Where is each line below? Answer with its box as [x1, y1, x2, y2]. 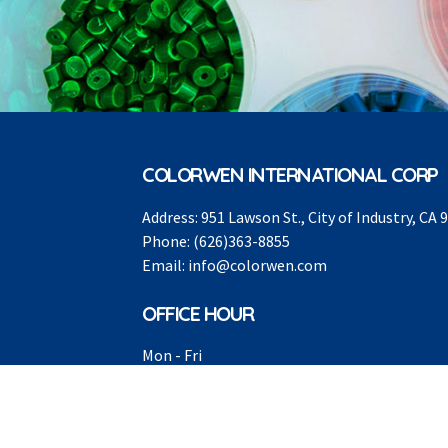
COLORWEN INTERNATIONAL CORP [142, 162, 438, 187]
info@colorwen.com [188, 254, 327, 275]
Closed [142, 417, 188, 438]
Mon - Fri [142, 345, 202, 366]
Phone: [142, 230, 193, 251]
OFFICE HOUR [142, 300, 254, 326]
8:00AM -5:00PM [142, 369, 248, 390]
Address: [142, 206, 201, 227]
